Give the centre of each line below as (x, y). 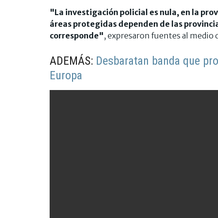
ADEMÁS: (73, 61)
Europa (66, 75)
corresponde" (77, 35)
